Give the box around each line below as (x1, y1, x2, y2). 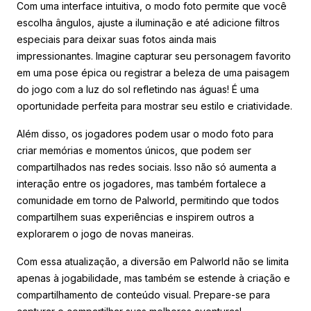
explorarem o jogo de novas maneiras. (17, 227, 194, 239)
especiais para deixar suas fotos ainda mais (17, 33, 217, 45)
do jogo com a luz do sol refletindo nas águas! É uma (17, 83, 259, 95)
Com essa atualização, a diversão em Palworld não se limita (17, 255, 289, 267)
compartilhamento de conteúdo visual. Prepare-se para (17, 288, 270, 301)
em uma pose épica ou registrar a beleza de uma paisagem (17, 66, 289, 78)
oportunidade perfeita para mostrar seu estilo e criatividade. (17, 99, 292, 112)
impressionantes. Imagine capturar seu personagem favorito (17, 49, 291, 62)
